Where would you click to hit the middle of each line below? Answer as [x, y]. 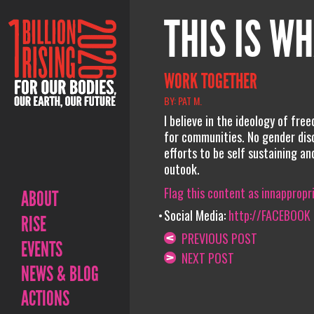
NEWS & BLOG [60, 274]
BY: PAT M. [183, 100]
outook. [182, 169]
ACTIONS [45, 299]
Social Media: [196, 215]
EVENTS [42, 250]
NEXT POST [205, 258]
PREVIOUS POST [216, 238]
